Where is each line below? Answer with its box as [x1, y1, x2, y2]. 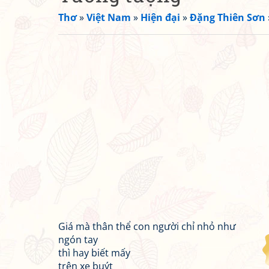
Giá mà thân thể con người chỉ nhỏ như [58, 220, 236, 233]
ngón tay [58, 233, 98, 246]
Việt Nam [86, 11, 131, 24]
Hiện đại [141, 11, 180, 24]
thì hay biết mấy [58, 246, 130, 259]
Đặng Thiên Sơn [190, 11, 265, 24]
